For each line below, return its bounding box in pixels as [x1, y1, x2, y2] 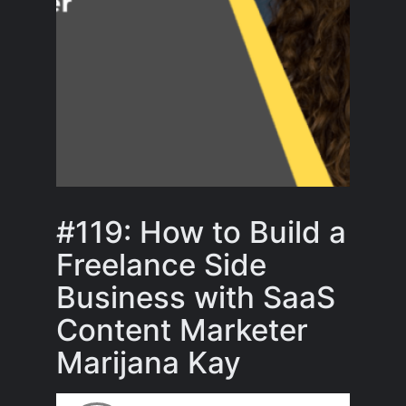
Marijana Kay [56, 344, 242, 382]
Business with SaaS [56, 279, 336, 316]
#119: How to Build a [56, 214, 347, 251]
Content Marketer [56, 312, 309, 349]
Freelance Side [56, 246, 267, 284]
